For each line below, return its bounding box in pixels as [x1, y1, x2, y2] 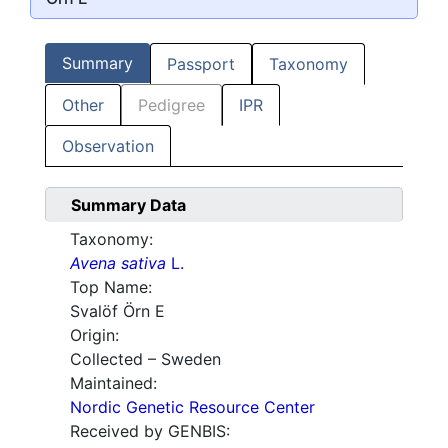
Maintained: [70, 373, 157, 394]
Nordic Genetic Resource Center [70, 397, 315, 418]
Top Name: [70, 277, 152, 298]
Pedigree [138, 95, 205, 116]
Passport [167, 54, 235, 75]
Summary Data [71, 195, 186, 216]
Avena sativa [70, 253, 166, 274]
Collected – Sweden [70, 349, 221, 370]
